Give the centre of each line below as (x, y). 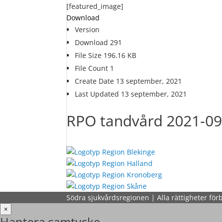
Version (87, 29)
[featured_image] (95, 6)
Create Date (96, 81)
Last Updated (98, 94)
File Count (93, 68)
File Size (89, 55)
